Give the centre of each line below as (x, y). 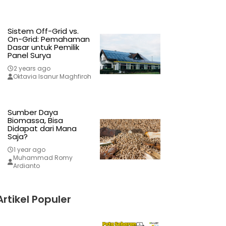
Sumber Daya (33, 112)
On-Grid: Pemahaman (48, 39)
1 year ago (29, 150)
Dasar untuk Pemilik (43, 47)
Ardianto (26, 166)
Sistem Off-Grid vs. (43, 31)
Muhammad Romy (43, 158)
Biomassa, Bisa (35, 121)
